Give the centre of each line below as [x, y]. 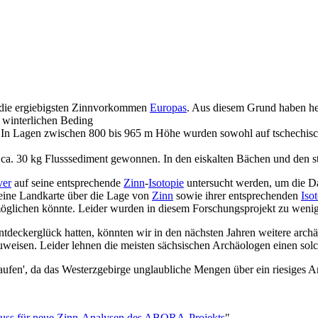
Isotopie [166, 183]
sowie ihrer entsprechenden [237, 196]
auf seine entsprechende [67, 183]
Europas [168, 108]
